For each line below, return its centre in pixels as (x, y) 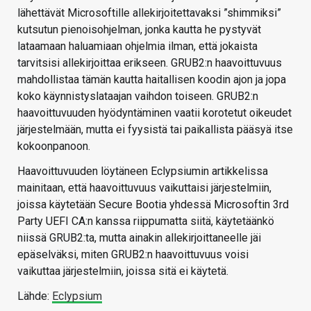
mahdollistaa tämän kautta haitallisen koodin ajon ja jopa (152, 80)
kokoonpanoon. (54, 146)
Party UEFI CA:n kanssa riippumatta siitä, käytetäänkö (146, 221)
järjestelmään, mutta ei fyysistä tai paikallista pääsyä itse (155, 130)
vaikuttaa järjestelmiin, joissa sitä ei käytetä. (123, 271)
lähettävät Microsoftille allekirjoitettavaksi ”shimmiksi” (149, 13)
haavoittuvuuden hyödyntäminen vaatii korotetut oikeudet (154, 113)
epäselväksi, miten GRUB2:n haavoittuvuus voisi (133, 255)
